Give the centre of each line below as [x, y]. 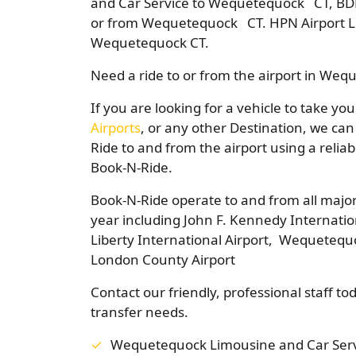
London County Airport [163, 259]
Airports [116, 128]
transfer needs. [139, 312]
